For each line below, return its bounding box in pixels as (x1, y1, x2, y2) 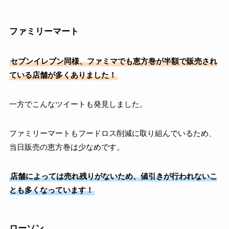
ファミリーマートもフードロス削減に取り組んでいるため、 (9, 129, 216, 138)
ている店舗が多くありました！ (9, 71, 117, 80)
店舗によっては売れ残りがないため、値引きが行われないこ (10, 172, 217, 181)
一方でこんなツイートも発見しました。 (9, 100, 147, 109)
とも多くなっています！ (9, 186, 94, 195)
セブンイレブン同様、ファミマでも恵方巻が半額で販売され (10, 57, 217, 66)
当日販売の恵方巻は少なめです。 (9, 143, 124, 152)
